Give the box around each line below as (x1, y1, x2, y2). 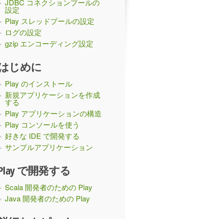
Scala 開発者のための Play (5, 182, 92, 192)
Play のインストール (5, 78, 72, 88)
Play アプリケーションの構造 (5, 108, 102, 118)
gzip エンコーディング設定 (5, 38, 93, 48)
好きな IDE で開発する (5, 131, 80, 141)
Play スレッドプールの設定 (5, 16, 94, 26)
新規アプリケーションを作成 (5, 89, 100, 100)
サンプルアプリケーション (5, 142, 93, 152)
